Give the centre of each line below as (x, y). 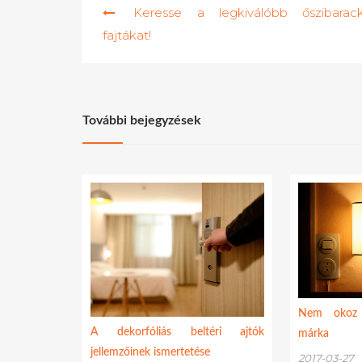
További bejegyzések (142, 121)
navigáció (120, 22)
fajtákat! (127, 36)
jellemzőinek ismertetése (150, 352)
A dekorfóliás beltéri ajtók (178, 332)
